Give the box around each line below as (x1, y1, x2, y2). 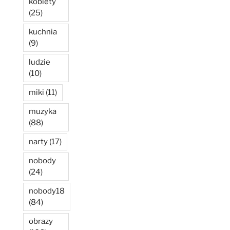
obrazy (29, 216, 53, 226)
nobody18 (29, 186, 65, 196)
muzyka (29, 106, 56, 116)
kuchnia (29, 27, 57, 36)
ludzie (29, 57, 50, 67)
